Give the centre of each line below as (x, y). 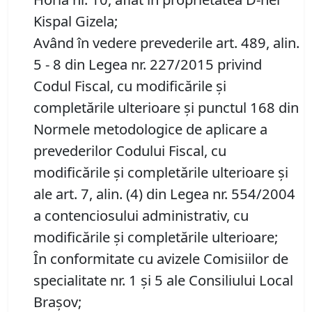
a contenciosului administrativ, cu (141, 216)
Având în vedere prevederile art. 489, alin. (166, 43)
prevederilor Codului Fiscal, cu (130, 151)
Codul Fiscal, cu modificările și (130, 86)
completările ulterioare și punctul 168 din (166, 108)
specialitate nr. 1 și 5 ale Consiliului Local (163, 280)
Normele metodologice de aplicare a (150, 129)
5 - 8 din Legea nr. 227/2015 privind (148, 64)
